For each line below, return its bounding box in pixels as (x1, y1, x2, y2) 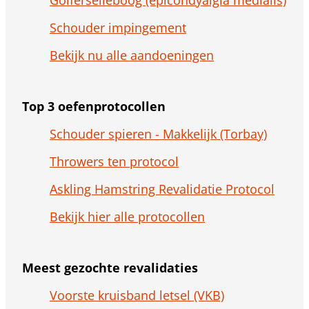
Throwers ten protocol (50, 153, 179, 170)
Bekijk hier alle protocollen (50, 208, 205, 226)
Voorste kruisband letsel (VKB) (50, 287, 224, 304)
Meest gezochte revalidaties (22, 259, 198, 277)
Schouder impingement (50, 19, 186, 37)
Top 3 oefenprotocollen (22, 98, 166, 115)
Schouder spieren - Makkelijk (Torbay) (50, 126, 267, 143)
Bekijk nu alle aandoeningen (50, 47, 214, 64)
